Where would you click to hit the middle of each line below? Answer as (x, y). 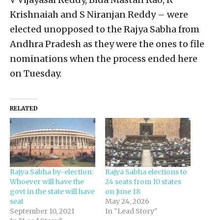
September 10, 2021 (42, 211)
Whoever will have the (47, 181)
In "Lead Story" (131, 211)
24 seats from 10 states (143, 181)
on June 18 (123, 191)
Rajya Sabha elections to (146, 172)
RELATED (24, 109)
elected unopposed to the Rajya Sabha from (105, 29)
